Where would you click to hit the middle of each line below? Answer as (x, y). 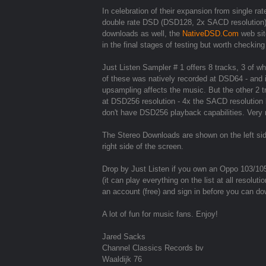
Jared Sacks (124, 237)
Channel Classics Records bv (153, 248)
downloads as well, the (142, 34)
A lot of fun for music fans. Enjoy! (160, 214)
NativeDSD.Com (210, 34)
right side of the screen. (143, 147)
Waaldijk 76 (122, 259)
